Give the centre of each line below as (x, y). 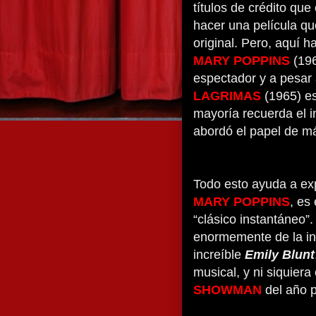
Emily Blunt (280, 255)
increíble (219, 255)
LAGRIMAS (227, 96)
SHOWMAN (227, 290)
